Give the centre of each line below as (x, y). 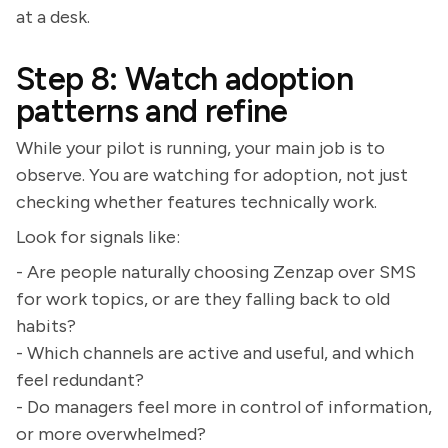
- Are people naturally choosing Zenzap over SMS (216, 272)
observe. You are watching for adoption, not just (212, 175)
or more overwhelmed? (111, 434)
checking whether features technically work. (196, 202)
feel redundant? (80, 380)
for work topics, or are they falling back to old (203, 299)
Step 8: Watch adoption (184, 79)
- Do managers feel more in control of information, (224, 407)
